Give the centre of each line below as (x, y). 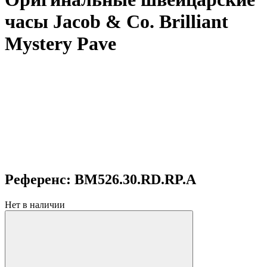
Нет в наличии (35, 204)
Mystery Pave (60, 44)
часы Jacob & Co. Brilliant (117, 22)
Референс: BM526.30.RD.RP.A (100, 179)
